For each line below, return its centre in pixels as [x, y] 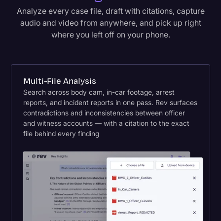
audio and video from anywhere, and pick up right [110, 22]
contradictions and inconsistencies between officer [104, 112]
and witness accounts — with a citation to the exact [107, 123]
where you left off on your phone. [110, 34]
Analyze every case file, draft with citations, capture [110, 11]
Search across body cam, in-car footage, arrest [99, 92]
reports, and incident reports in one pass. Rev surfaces [110, 102]
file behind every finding [61, 133]
